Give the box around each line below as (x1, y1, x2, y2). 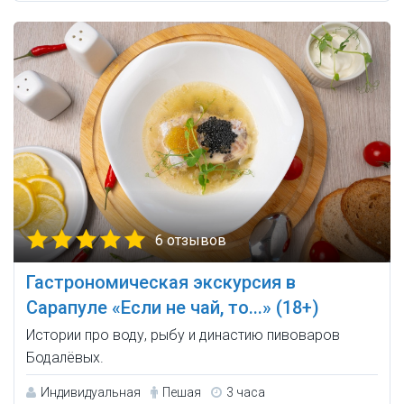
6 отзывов (155, 232, 226, 250)
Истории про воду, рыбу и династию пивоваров (26, 326, 340, 344)
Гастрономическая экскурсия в (26, 271, 296, 294)
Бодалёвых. (26, 349, 104, 367)
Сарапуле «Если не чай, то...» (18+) (26, 297, 319, 319)
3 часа (226, 385, 265, 400)
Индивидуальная (41, 385, 141, 400)
